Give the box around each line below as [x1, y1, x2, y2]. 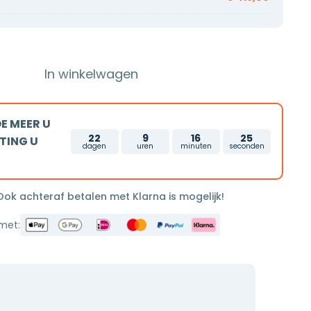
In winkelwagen [44, 65, 139, 83]
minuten [180, 140, 212, 151]
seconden [228, 140, 264, 151]
